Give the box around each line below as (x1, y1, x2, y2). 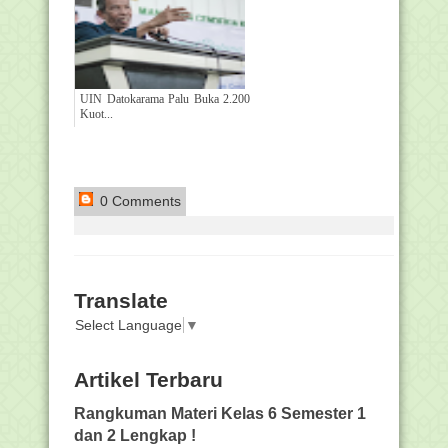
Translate (74, 289, 168, 312)
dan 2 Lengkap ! (74, 425, 196, 444)
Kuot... (80, 107, 113, 121)
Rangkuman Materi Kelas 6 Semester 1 (74, 403, 366, 422)
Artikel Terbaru (74, 367, 223, 391)
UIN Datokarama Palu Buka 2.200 (80, 92, 250, 106)
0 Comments (96, 193, 181, 209)
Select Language (75, 316, 182, 333)
